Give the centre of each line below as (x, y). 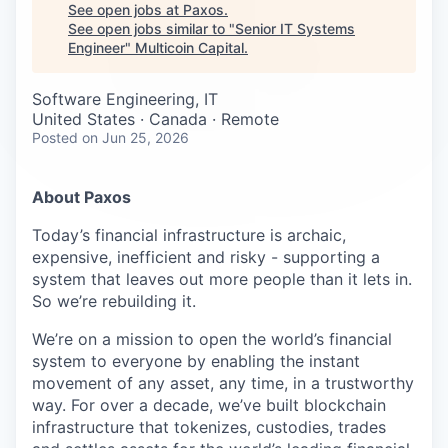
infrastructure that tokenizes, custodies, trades (209, 427)
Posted (55, 137)
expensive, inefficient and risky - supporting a (206, 257)
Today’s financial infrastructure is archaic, (189, 235)
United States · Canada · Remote (155, 119)
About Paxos (81, 197)
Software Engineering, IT (125, 99)
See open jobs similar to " (151, 28)
